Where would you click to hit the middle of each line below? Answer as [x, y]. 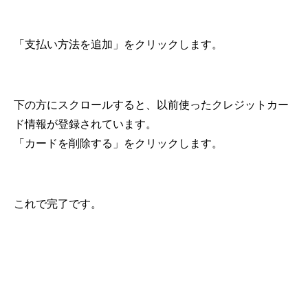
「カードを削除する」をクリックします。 [118, 144]
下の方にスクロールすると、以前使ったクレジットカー [151, 105]
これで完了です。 [58, 204]
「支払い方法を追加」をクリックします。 [118, 45]
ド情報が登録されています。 [85, 124]
